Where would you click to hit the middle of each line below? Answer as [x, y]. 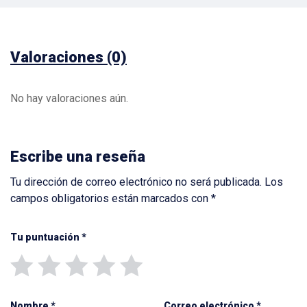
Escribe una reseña [78, 157]
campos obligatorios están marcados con [111, 199]
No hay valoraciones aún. [69, 99]
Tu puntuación [46, 237]
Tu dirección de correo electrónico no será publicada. [136, 182]
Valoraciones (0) [69, 58]
